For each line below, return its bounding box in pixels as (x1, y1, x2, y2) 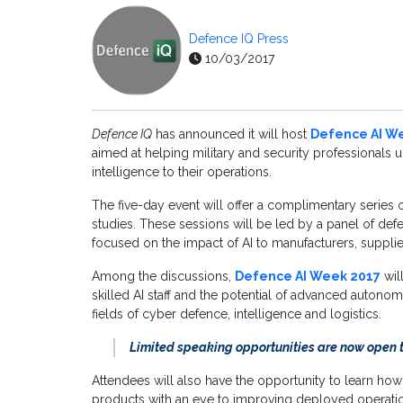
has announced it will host (152, 127, 310, 142)
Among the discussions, (92, 269, 235, 284)
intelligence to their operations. (92, 165, 272, 180)
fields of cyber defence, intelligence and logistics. (92, 307, 381, 322)
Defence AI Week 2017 (235, 269, 381, 284)
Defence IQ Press (189, 31, 289, 47)
